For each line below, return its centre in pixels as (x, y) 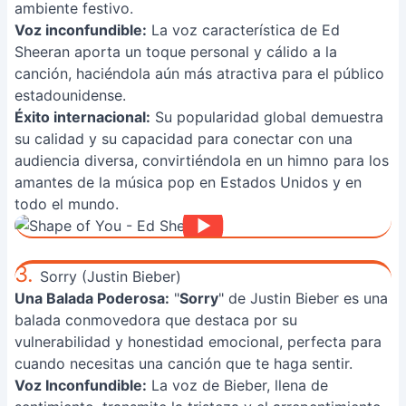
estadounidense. (70, 95)
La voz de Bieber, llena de (237, 385)
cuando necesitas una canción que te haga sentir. (184, 363)
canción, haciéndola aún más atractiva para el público (199, 73)
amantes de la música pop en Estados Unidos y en (188, 182)
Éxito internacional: (82, 117)
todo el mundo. (67, 204)
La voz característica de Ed (243, 30)
